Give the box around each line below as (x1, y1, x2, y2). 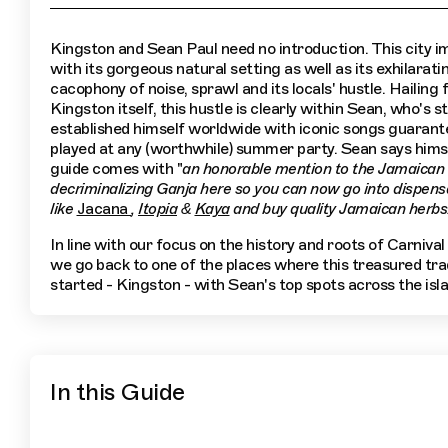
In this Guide (50, 377, 185, 408)
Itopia (138, 199, 177, 220)
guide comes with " (50, 159, 182, 180)
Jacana (76, 199, 131, 220)
